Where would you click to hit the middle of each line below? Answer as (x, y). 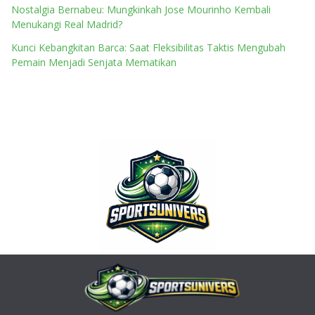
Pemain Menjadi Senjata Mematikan (94, 62)
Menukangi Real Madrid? (67, 24)
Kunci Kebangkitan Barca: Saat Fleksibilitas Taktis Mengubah (148, 47)
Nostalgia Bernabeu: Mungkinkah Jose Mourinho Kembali (141, 9)
